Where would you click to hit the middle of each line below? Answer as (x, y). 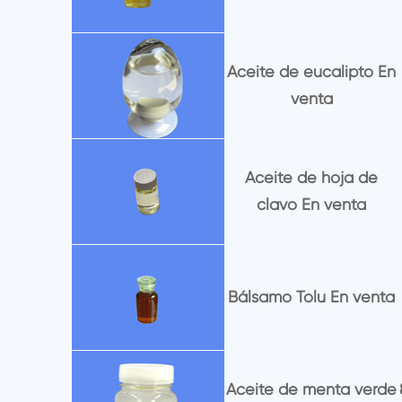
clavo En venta (312, 205)
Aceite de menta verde (312, 389)
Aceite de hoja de (312, 178)
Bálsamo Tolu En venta (312, 297)
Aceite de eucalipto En (312, 72)
